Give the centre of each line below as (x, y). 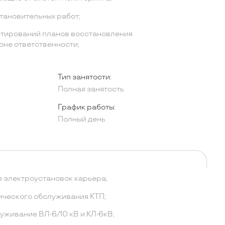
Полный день (81, 120)
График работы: (86, 107)
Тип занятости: (84, 77)
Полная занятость (91, 89)
